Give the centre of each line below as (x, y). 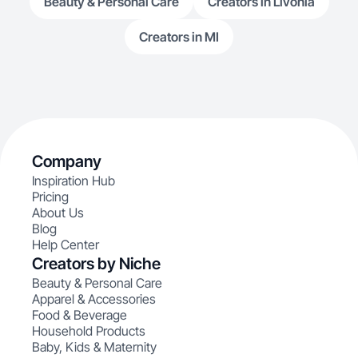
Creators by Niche (96, 264)
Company (67, 161)
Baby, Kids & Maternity (94, 347)
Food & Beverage (80, 315)
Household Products (89, 331)
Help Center (66, 245)
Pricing (50, 197)
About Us (58, 213)
